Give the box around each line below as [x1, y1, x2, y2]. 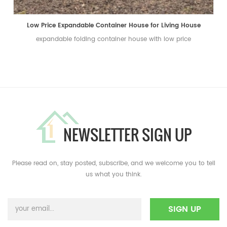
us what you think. [85, 170, 142, 180]
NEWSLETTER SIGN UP [63, 123, 192, 146]
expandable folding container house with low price [36, 34, 191, 45]
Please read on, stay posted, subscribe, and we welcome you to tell [12, 159, 215, 169]
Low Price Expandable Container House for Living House [26, 21, 201, 31]
